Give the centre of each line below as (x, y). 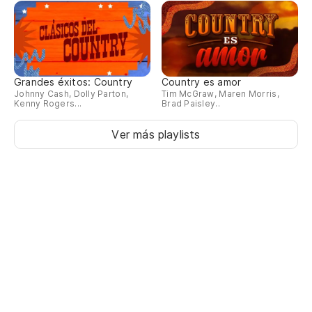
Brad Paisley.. (191, 104)
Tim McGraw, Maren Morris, (220, 94)
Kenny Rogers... (48, 104)
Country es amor (202, 82)
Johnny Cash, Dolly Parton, (71, 94)
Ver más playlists (156, 135)
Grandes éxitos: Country (73, 82)
